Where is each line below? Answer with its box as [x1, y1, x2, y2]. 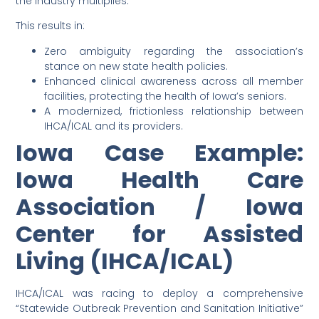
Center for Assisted [16, 217, 303, 250]
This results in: [16, 19, 85, 33]
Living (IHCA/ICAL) [16, 244, 234, 277]
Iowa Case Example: [16, 136, 303, 169]
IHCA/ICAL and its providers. [44, 118, 184, 133]
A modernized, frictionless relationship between [44, 103, 303, 118]
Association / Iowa [16, 190, 303, 223]
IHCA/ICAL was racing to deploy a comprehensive [16, 286, 303, 300]
